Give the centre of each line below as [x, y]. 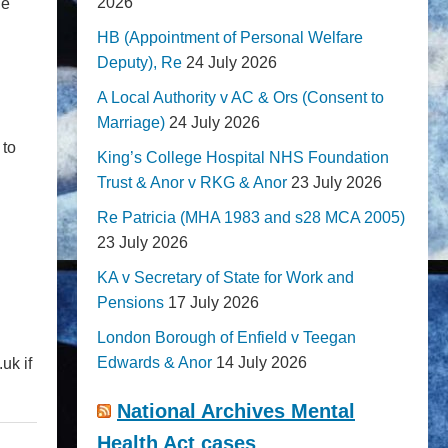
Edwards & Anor [154, 362]
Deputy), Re [139, 62]
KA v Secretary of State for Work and [225, 277]
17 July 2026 [213, 302]
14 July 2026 [261, 362]
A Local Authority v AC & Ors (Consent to [240, 97]
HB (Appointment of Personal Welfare [230, 37]
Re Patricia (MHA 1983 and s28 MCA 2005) [251, 217]
